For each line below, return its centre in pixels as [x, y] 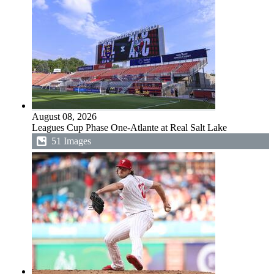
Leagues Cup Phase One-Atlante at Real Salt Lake [129, 128]
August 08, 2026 [64, 117]
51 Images [71, 141]
